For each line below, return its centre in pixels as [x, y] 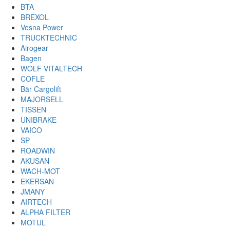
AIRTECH [36, 202]
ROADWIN [38, 150]
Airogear [34, 48]
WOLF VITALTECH [51, 68]
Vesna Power [42, 27]
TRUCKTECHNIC [49, 37]
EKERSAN [37, 181]
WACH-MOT [40, 171]
